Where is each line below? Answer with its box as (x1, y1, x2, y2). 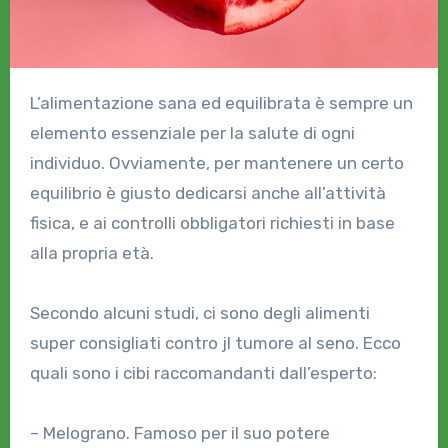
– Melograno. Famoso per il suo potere (29, 423, 330, 443)
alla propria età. (29, 243, 154, 263)
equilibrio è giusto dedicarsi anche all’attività (29, 183, 386, 203)
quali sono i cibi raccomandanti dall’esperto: (29, 363, 377, 383)
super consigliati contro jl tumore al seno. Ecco (29, 333, 401, 353)
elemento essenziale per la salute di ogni (29, 123, 355, 143)
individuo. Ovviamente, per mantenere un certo (29, 153, 404, 173)
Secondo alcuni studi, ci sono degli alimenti (29, 303, 370, 323)
